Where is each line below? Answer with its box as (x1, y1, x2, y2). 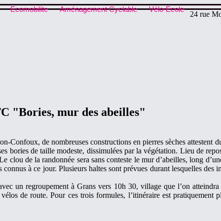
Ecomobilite (10, 5, 48, 13)
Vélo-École (149, 5, 184, 13)
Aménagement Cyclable (60, 5, 137, 13)
